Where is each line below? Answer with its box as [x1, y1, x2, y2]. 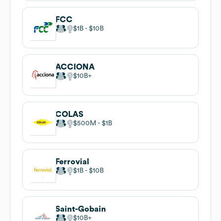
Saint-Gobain [55, 205, 106, 213]
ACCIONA [55, 63, 95, 71]
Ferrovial [55, 157, 89, 166]
